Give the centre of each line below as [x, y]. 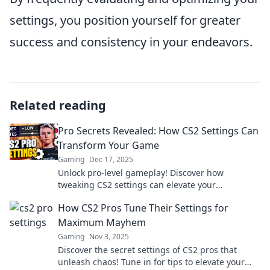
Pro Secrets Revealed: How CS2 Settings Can [158, 131]
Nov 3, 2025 [109, 237]
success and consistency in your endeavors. [131, 42]
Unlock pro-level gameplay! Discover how [141, 173]
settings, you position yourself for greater [125, 20]
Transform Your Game [108, 145]
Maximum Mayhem [102, 222]
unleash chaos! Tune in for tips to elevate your [151, 262]
